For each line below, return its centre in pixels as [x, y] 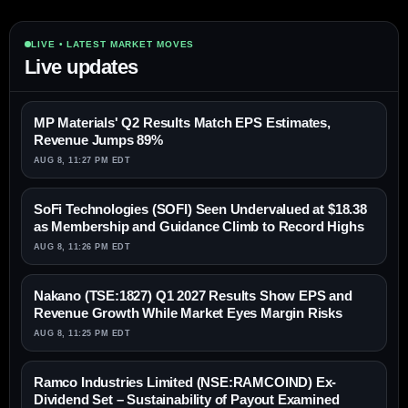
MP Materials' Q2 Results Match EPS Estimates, [182, 123]
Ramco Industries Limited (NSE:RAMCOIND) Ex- [185, 382]
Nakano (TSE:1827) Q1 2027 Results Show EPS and [193, 296]
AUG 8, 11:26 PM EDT [82, 247]
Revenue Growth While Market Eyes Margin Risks [188, 313]
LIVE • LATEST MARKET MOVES [113, 45]
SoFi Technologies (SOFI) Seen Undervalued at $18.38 [200, 209]
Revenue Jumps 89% [98, 140]
